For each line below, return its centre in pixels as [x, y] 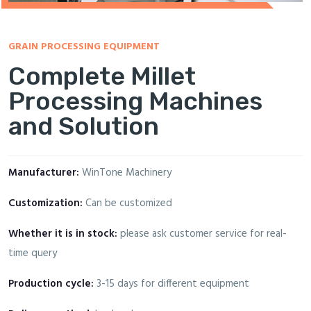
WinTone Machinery [125, 173]
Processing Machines [135, 101]
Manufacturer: [44, 173]
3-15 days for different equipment [171, 284]
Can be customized [127, 203]
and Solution [84, 126]
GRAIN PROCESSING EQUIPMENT [84, 47]
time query [33, 253]
